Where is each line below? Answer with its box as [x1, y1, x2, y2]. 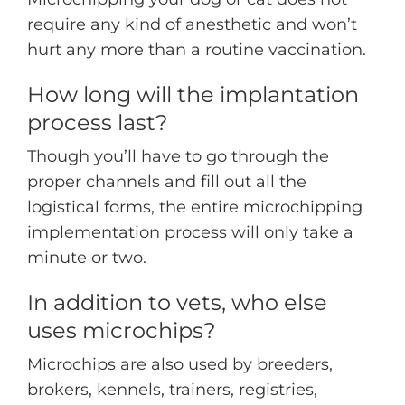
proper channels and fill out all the [27, 171, 306, 192]
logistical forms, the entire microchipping [27, 196, 363, 217]
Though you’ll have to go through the [27, 146, 329, 166]
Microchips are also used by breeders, [27, 353, 333, 374]
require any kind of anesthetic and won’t [27, 14, 357, 35]
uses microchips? [27, 316, 216, 344]
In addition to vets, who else [27, 288, 327, 316]
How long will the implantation [27, 81, 359, 108]
